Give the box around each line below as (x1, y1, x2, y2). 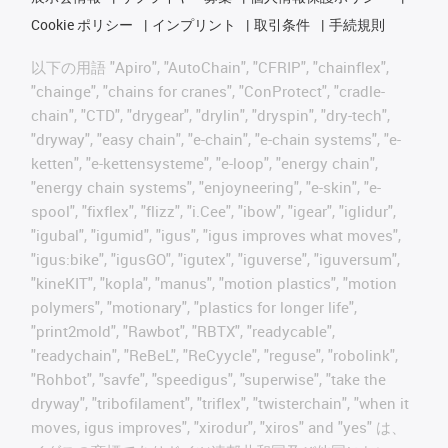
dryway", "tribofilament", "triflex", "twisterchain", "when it (31, 392, 409, 413)
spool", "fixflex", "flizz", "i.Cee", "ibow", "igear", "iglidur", (31, 200, 396, 221)
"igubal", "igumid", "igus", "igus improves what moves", (31, 224, 401, 245)
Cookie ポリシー (31, 14, 133, 34)
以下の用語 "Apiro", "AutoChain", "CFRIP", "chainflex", (31, 56, 389, 77)
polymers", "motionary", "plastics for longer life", (31, 296, 357, 317)
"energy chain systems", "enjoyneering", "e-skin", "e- (31, 176, 381, 197)
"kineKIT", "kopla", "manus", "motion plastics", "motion (31, 272, 397, 293)
